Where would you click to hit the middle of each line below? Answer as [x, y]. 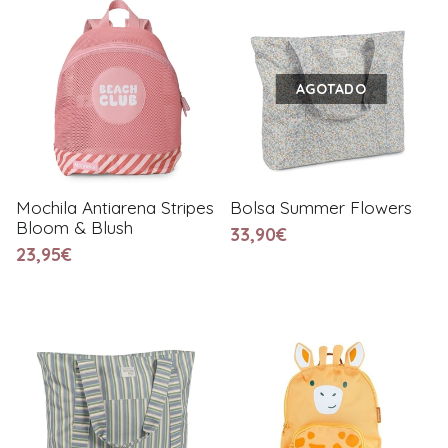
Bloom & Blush [74, 227]
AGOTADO [331, 88]
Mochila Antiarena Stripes [115, 207]
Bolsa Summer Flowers [321, 207]
